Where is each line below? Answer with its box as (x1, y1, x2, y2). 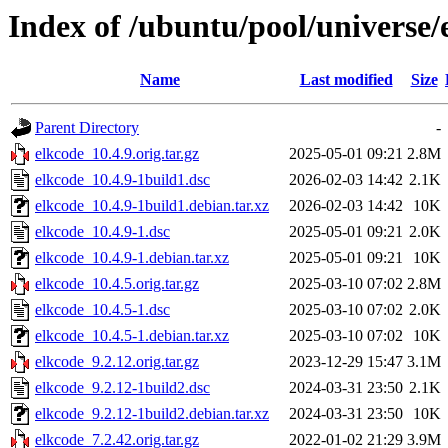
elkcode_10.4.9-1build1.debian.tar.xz (35, 197, 269, 215)
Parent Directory (35, 119, 139, 137)
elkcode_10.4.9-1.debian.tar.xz (35, 249, 229, 267)
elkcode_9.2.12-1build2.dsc (35, 379, 210, 397)
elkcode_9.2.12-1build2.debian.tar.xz (35, 405, 269, 423)
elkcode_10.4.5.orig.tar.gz (35, 275, 199, 293)
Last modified (299, 71, 393, 89)
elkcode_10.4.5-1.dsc (35, 301, 170, 319)
